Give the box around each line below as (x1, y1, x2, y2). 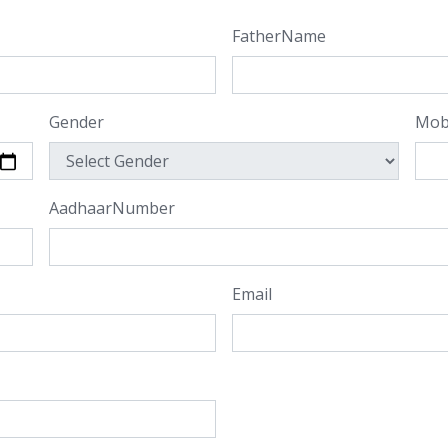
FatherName (232, 25, 326, 47)
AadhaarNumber (48, 197, 175, 219)
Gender (48, 111, 104, 133)
